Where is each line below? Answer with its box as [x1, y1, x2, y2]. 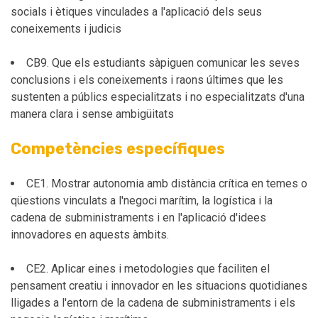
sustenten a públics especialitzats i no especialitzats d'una [11, 90, 305, 104]
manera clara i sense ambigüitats [11, 107, 177, 121]
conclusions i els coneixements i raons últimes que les [11, 73, 283, 87]
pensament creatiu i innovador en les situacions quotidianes [11, 279, 307, 292]
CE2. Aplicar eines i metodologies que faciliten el [26, 262, 270, 275]
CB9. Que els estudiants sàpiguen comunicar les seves [26, 56, 300, 70]
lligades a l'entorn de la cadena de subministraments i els [11, 296, 295, 309]
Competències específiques [11, 140, 225, 158]
